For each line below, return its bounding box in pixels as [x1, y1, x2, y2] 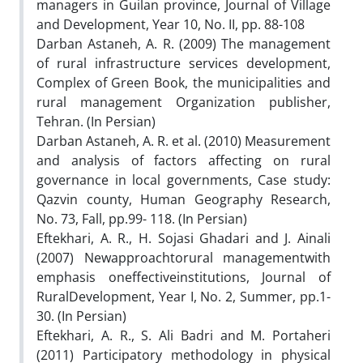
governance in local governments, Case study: [36, 170, 331, 189]
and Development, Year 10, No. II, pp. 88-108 [36, 15, 305, 33]
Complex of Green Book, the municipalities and [36, 73, 331, 92]
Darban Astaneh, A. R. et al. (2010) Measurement [36, 131, 331, 150]
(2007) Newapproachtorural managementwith [36, 248, 331, 267]
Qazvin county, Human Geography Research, [36, 190, 331, 208]
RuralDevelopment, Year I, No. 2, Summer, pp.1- [36, 287, 331, 305]
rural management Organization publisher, [36, 92, 331, 111]
